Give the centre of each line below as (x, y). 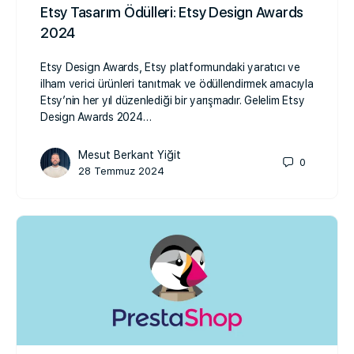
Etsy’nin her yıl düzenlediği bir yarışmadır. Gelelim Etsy (173, 100)
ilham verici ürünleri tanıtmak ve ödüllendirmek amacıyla (177, 83)
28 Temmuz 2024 (121, 171)
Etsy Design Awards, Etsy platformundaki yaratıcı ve (170, 67)
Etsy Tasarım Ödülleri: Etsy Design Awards (172, 12)
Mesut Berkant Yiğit (130, 154)
